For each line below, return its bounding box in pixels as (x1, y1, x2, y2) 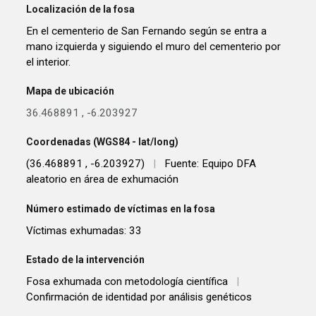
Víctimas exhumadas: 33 (26, 224, 142, 237)
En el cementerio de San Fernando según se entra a (26, 24, 267, 37)
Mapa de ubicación (26, 85, 115, 97)
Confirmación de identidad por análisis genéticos (26, 291, 253, 304)
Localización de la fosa (26, 3, 135, 15)
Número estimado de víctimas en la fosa (26, 202, 216, 214)
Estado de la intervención (26, 254, 145, 266)
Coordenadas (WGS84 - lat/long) (26, 136, 179, 148)
